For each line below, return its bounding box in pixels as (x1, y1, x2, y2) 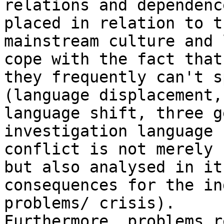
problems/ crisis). (4, 194, 175, 212)
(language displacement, (4, 86, 222, 104)
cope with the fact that (4, 50, 222, 68)
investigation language (4, 122, 213, 140)
